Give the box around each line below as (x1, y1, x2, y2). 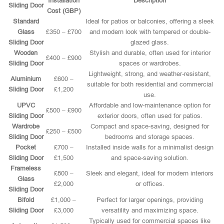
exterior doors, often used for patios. (97, 112, 202, 119)
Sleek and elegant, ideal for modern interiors (86, 169, 213, 177)
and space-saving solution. (111, 154, 188, 161)
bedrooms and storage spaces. (105, 133, 194, 140)
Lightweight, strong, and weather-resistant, (88, 70, 211, 77)
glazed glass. (130, 38, 169, 46)
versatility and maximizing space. (101, 206, 198, 214)
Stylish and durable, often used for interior (89, 49, 210, 56)
